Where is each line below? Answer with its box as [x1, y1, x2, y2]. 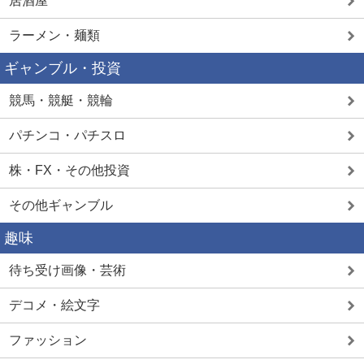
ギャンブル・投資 [4, 60, 121, 77]
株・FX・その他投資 [9, 163, 130, 178]
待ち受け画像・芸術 [9, 263, 126, 278]
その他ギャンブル [9, 198, 113, 213]
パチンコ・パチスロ [9, 128, 126, 143]
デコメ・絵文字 [9, 298, 100, 313]
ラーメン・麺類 [9, 28, 100, 43]
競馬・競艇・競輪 [9, 93, 113, 108]
